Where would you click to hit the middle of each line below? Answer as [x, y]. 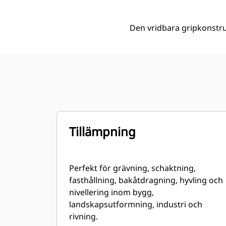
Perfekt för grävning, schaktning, [132, 168]
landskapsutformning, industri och [136, 204]
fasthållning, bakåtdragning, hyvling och [146, 180]
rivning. [83, 216]
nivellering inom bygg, [111, 192]
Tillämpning [102, 131]
